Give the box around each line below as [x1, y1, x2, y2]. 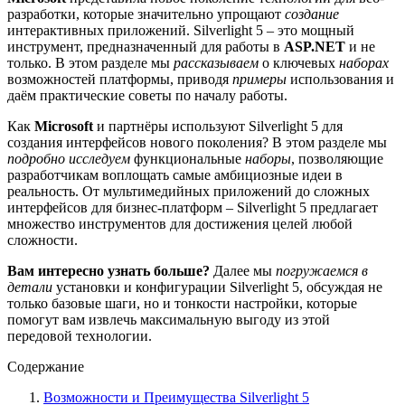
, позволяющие [291, 150, 383, 166]
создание [285, 5, 339, 22]
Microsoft [34, 118, 93, 134]
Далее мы [210, 262, 276, 278]
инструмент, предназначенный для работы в [7, 38, 284, 54]
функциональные [130, 150, 245, 166]
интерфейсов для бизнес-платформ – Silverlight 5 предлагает [7, 199, 378, 215]
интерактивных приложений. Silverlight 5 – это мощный [7, 22, 354, 38]
